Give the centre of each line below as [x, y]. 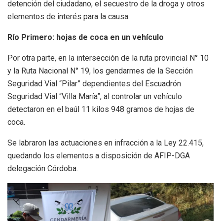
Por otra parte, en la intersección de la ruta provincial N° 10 [108, 58]
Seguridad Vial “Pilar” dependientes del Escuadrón [94, 83]
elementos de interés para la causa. [69, 16]
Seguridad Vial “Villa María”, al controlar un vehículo [95, 96]
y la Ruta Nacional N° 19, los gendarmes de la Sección [100, 71]
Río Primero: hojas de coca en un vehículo [86, 37]
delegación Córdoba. [43, 168]
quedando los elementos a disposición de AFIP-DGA [99, 155]
